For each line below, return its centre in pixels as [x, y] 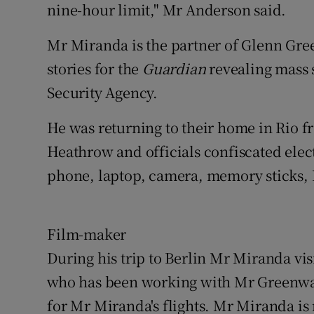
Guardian [176, 69]
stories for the [95, 69]
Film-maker [87, 234]
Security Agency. [103, 93]
